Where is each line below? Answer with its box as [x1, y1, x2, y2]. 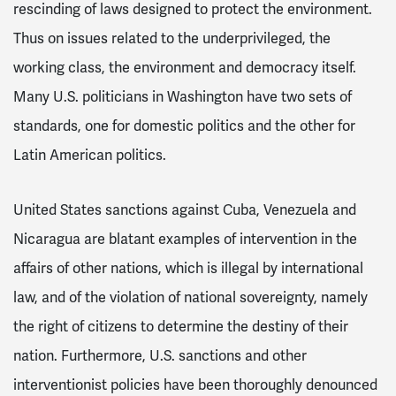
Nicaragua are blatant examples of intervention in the [13, 229, 357, 248]
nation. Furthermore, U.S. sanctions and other [13, 346, 307, 365]
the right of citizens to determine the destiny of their [13, 316, 348, 336]
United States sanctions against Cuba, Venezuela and [13, 200, 356, 219]
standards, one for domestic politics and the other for [13, 116, 355, 135]
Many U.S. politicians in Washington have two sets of [13, 87, 352, 106]
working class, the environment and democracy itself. [13, 57, 356, 77]
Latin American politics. [13, 145, 173, 164]
